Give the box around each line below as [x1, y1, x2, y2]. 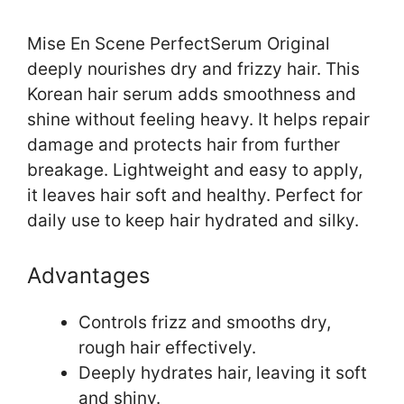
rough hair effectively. [78, 336, 256, 358]
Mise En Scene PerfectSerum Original [27, 33, 330, 55]
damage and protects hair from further [27, 134, 340, 156]
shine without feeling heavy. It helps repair [27, 109, 370, 131]
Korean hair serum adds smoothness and [27, 84, 356, 106]
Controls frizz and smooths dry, [78, 311, 331, 333]
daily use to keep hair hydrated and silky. [27, 210, 359, 232]
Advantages [27, 262, 151, 289]
